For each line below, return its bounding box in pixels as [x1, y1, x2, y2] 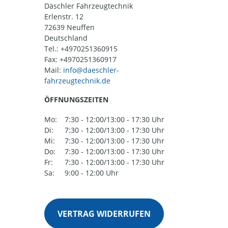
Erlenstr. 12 [44, 12, 83, 22]
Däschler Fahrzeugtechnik [44, 1, 133, 11]
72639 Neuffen [44, 22, 95, 33]
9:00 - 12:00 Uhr [65, 168, 119, 178]
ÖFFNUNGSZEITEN [44, 95, 108, 105]
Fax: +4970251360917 [44, 54, 117, 65]
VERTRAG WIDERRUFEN [58, 208, 151, 220]
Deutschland [44, 33, 88, 43]
